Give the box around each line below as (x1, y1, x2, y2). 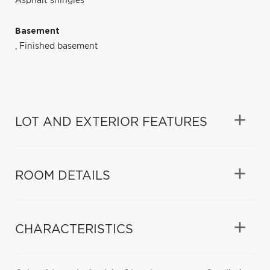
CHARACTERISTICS (15, 223, 133, 236)
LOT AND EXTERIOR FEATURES (15, 116, 207, 128)
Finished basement (19, 42, 98, 51)
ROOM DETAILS (15, 169, 110, 182)
